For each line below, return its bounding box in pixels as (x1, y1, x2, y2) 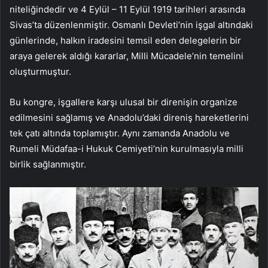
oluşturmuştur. (10, 66, 71, 78)
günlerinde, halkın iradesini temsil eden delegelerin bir (10, 35, 241, 47)
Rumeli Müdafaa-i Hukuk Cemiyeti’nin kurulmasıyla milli (10, 143, 243, 155)
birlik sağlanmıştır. (10, 159, 86, 170)
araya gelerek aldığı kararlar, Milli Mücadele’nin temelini (10, 50, 243, 62)
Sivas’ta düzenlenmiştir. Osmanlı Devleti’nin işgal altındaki (10, 19, 253, 31)
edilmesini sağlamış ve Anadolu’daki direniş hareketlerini (10, 112, 249, 124)
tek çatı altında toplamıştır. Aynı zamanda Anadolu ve (10, 127, 230, 139)
